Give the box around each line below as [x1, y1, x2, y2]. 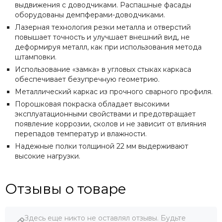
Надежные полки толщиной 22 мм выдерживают [15, 141, 188, 151]
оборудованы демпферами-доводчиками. [15, 10, 165, 19]
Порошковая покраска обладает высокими [15, 99, 169, 109]
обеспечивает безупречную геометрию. [15, 74, 162, 84]
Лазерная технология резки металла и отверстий [15, 22, 191, 32]
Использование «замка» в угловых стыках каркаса [15, 64, 191, 74]
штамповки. [15, 52, 58, 61]
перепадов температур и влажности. [15, 129, 149, 138]
